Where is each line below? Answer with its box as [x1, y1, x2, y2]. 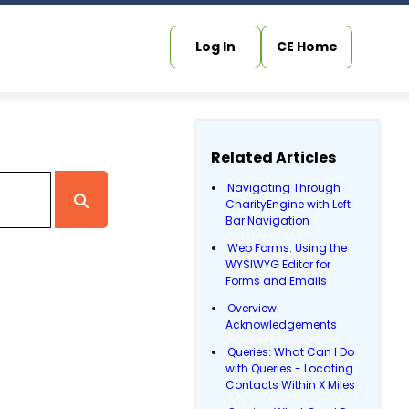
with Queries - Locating [225, 361, 354, 376]
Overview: [227, 300, 280, 316]
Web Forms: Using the [227, 240, 348, 256]
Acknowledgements [225, 317, 338, 332]
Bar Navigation [225, 213, 310, 228]
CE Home [276, 37, 338, 56]
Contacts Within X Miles [225, 377, 356, 393]
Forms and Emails [225, 273, 328, 288]
